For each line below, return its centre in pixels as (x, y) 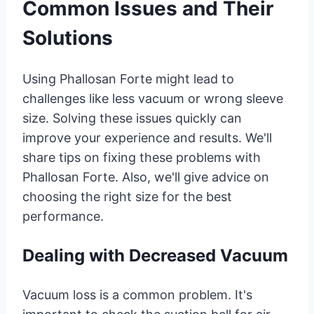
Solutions (68, 38)
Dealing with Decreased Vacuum (155, 255)
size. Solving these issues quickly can (132, 118)
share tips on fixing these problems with (142, 157)
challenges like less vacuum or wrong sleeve (153, 98)
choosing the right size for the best (127, 196)
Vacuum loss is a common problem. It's (137, 294)
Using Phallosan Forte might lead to (128, 78)
